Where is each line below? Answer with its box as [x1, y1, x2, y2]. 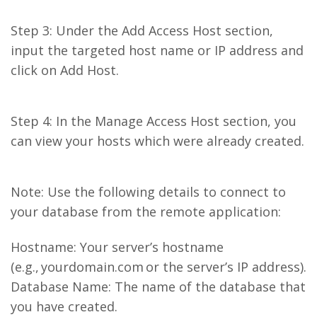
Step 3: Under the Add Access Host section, [11, 22, 273, 39]
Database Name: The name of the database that [11, 278, 306, 295]
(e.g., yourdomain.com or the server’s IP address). [11, 258, 306, 275]
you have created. [11, 298, 117, 315]
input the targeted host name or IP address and [11, 42, 304, 59]
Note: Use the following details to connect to [11, 183, 286, 200]
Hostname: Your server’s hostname [11, 238, 224, 255]
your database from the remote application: [11, 203, 281, 220]
